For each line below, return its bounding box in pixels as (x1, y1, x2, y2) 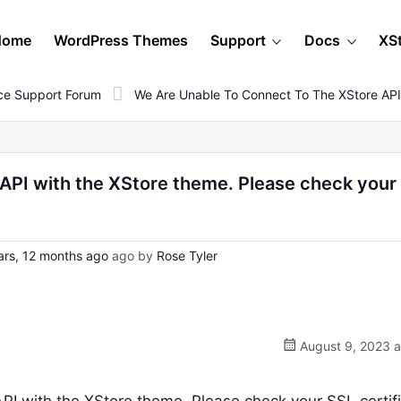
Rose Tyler (157, 248, 218, 263)
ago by (108, 248, 157, 263)
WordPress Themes (54, 31, 188, 49)
